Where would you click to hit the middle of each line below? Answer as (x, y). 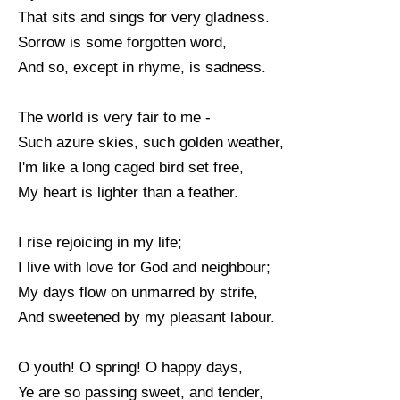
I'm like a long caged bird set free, (131, 167)
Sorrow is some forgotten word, (122, 42)
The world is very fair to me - (114, 117)
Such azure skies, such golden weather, (151, 142)
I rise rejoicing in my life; (100, 242)
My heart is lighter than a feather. (128, 192)
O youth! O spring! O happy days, (130, 367)
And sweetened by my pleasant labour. (146, 317)
